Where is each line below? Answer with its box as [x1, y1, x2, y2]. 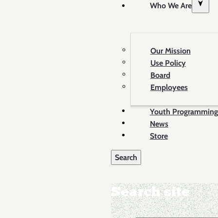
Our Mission [150, 46, 191, 55]
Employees [150, 83, 188, 92]
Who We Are [149, 1, 192, 10]
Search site [110, 183, 190, 200]
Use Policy [150, 58, 186, 68]
